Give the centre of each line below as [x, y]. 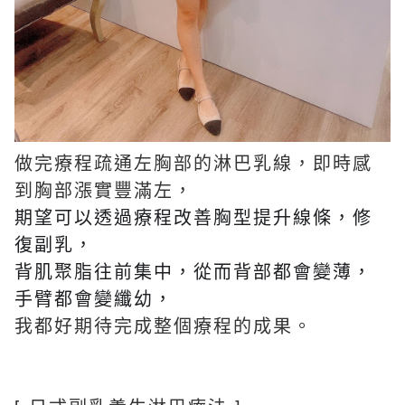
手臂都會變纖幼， [94, 297]
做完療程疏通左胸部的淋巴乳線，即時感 [193, 162]
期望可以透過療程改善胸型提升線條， [184, 216]
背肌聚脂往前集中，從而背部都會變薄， [193, 270]
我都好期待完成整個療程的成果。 [164, 325]
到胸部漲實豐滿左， [104, 189]
